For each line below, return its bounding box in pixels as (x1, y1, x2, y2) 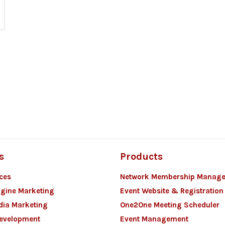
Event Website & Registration (120, 186, 223, 195)
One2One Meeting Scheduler (120, 200, 219, 209)
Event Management (120, 214, 188, 223)
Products (120, 151, 163, 162)
